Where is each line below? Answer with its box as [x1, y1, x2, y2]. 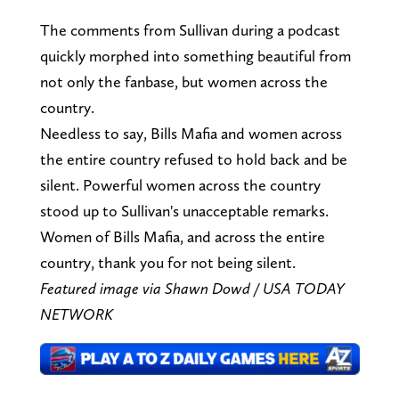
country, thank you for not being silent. [39, 252, 296, 272]
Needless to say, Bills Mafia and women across [39, 123, 342, 142]
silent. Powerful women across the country [39, 175, 321, 194]
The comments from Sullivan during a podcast [39, 20, 340, 39]
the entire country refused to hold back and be [39, 149, 347, 168]
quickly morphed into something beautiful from [39, 45, 351, 65]
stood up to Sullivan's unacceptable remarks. [39, 200, 329, 220]
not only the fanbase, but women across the [39, 71, 328, 91]
